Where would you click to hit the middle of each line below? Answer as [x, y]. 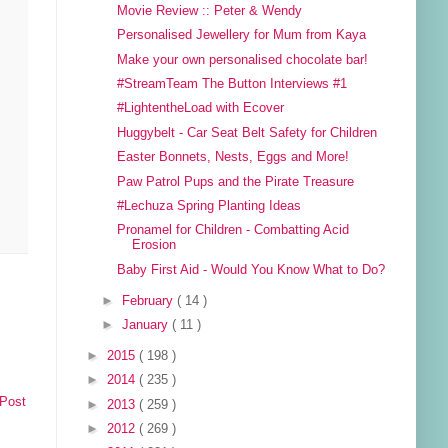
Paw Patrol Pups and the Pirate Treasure [236, 181]
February [150, 300]
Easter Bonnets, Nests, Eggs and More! [233, 157]
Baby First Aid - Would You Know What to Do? [251, 269]
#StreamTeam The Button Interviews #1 [232, 83]
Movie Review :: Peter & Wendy [210, 10]
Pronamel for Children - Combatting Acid [233, 230]
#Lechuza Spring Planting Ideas [209, 206]
